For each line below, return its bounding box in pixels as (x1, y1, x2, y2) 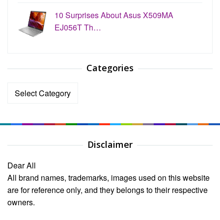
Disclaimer (87, 138, 133, 151)
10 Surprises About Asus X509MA (55, 9, 173, 21)
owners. (7, 196, 35, 208)
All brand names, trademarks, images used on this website (7, 172, 210, 184)
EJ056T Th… (55, 22, 101, 33)
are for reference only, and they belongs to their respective (7, 184, 208, 196)
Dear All (7, 160, 36, 171)
